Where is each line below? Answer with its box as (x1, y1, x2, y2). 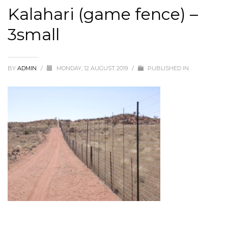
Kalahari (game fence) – (8, 4, 198, 24)
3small (8, 24, 60, 45)
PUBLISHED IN (146, 65, 189, 72)
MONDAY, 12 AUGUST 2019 (56, 65, 129, 72)
